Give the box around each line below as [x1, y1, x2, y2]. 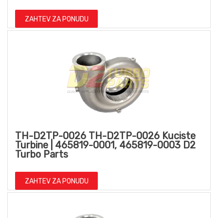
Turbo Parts [15, 148, 68, 160]
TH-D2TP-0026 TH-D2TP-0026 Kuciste [15, 129, 196, 142]
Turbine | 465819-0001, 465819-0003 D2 [15, 139, 196, 151]
